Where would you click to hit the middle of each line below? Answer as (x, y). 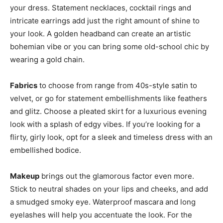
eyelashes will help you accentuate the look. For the (101, 215)
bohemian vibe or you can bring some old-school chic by (110, 47)
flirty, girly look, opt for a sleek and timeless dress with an (111, 137)
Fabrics (24, 86)
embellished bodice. (46, 150)
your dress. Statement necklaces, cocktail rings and (101, 8)
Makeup (25, 176)
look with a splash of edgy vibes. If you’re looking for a (105, 124)
